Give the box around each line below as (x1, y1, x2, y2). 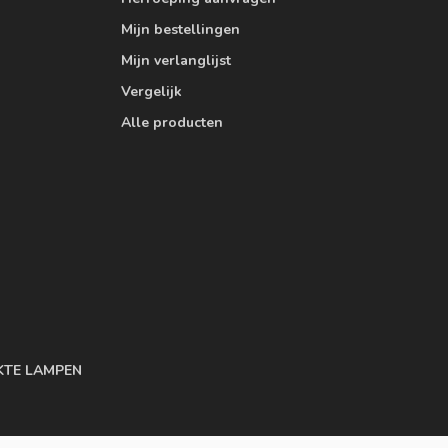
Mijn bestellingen (121, 20, 240, 40)
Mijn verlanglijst (121, 51, 231, 71)
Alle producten (121, 113, 223, 133)
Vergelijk (121, 82, 182, 102)
